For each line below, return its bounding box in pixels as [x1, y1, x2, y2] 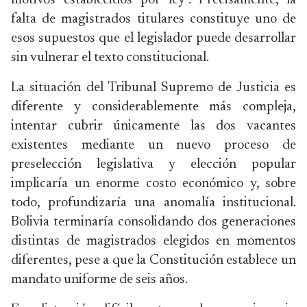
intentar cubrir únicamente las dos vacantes [11, 119, 296, 133]
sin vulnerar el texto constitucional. [11, 51, 209, 64]
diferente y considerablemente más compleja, [11, 100, 296, 114]
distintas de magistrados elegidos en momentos [11, 234, 296, 248]
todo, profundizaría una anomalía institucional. [11, 196, 296, 210]
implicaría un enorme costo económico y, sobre [11, 177, 296, 191]
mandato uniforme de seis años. [11, 273, 188, 286]
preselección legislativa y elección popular [11, 158, 296, 171]
